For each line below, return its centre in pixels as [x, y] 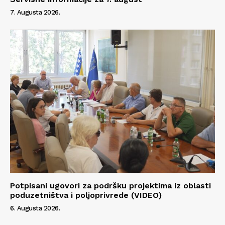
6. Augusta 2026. [35, 208]
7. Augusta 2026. [35, 12]
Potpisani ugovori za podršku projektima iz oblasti [110, 186]
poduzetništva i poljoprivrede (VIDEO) [86, 195]
